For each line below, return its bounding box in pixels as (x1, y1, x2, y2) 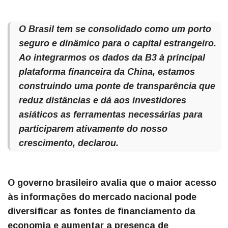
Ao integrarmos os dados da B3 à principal (19, 52, 205, 63)
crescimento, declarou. (19, 137, 119, 148)
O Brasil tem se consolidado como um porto (19, 23, 211, 34)
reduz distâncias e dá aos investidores (19, 95, 186, 105)
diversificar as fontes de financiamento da (8, 206, 195, 216)
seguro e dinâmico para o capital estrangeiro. (19, 38, 216, 48)
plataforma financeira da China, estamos (19, 66, 195, 77)
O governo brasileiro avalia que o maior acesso (8, 177, 216, 188)
